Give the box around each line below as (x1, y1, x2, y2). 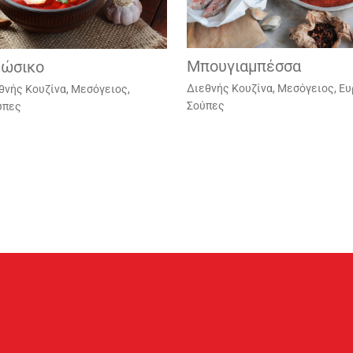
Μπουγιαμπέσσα (186, 57, 301, 76)
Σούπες (186, 99, 225, 113)
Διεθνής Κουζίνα (186, 82, 273, 95)
